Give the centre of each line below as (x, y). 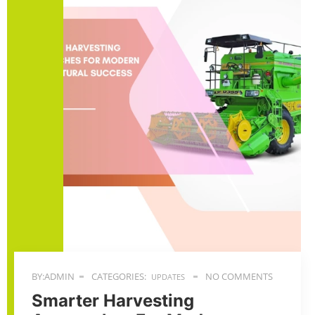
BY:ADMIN (53, 276)
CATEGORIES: (118, 276)
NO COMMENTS (238, 276)
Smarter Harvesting (113, 301)
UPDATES (168, 277)
